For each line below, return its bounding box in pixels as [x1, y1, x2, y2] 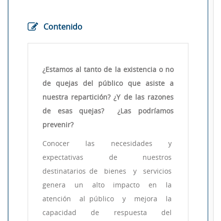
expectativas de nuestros [42, 152, 174, 162]
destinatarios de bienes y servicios [42, 166, 174, 176]
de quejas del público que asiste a [42, 78, 174, 88]
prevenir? [42, 119, 74, 129]
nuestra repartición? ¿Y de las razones [42, 92, 174, 102]
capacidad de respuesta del [42, 207, 174, 217]
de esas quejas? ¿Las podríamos [42, 106, 174, 115]
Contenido [43, 21, 82, 32]
